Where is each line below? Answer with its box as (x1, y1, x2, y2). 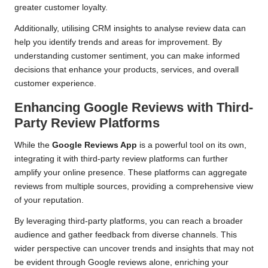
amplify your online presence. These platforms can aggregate (14, 168, 247, 178)
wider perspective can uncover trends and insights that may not (14, 244, 254, 254)
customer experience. (14, 79, 96, 89)
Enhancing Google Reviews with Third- (14, 100, 253, 115)
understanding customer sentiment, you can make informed (14, 51, 240, 61)
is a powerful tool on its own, (137, 141, 246, 150)
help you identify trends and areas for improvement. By (14, 38, 222, 47)
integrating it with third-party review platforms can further (14, 154, 228, 164)
